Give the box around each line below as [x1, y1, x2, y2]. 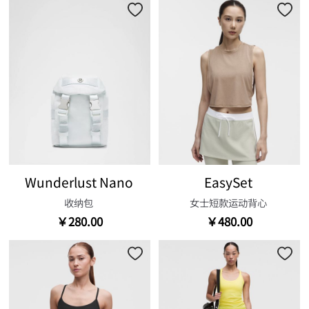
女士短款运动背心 [190, 195, 268, 210]
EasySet [204, 172, 253, 192]
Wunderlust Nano [24, 172, 133, 192]
